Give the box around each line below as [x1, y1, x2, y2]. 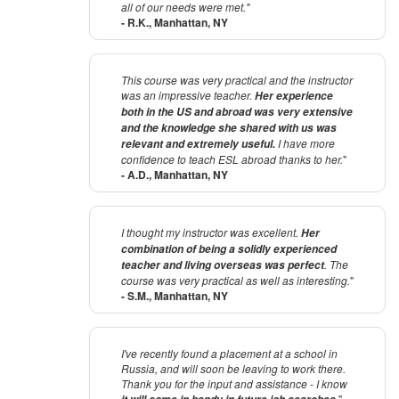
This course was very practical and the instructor [121, 72, 353, 88]
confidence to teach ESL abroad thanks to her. [121, 151, 343, 167]
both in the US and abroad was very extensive [121, 104, 353, 120]
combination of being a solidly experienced [121, 241, 337, 257]
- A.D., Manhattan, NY [121, 167, 228, 183]
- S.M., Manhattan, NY [121, 288, 228, 305]
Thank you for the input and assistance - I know [121, 376, 347, 392]
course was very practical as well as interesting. [121, 273, 350, 289]
